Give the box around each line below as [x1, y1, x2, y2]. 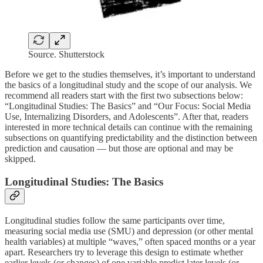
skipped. [5, 154, 36, 164]
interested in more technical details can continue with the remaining [5, 122, 252, 133]
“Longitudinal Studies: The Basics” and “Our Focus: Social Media [5, 101, 251, 112]
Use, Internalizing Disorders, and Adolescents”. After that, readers [5, 112, 248, 122]
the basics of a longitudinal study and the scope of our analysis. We [5, 80, 252, 90]
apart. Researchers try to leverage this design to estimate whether [5, 247, 243, 257]
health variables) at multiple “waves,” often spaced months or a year [5, 236, 255, 247]
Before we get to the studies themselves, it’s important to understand [5, 69, 255, 80]
